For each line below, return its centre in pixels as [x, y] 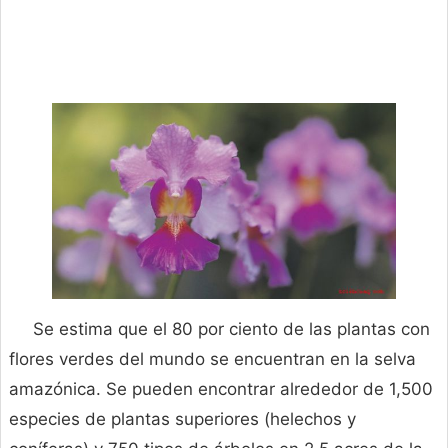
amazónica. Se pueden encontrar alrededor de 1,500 [221, 389]
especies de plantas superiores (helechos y [182, 419]
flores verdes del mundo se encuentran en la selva [212, 359]
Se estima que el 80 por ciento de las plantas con [231, 329]
